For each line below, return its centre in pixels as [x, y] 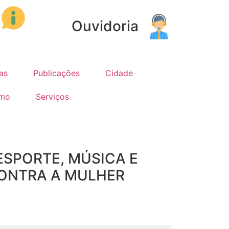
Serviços [52, 97]
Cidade [119, 73]
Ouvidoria [105, 26]
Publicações [56, 73]
